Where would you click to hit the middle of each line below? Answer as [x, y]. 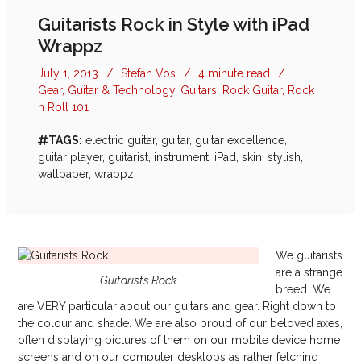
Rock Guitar [253, 90]
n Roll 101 [64, 107]
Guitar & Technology [122, 90]
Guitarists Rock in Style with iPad [174, 24]
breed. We [303, 289]
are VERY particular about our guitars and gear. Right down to [177, 306]
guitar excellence [239, 140]
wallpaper [64, 174]
